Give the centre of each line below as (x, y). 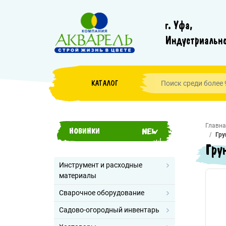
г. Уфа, (179, 25)
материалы (78, 176)
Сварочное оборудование (102, 193)
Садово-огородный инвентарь (109, 210)
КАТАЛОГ (104, 83)
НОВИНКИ (84, 131)
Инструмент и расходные (101, 165)
